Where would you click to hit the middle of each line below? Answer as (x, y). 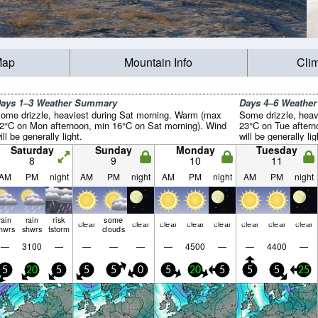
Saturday (32, 150)
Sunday (114, 150)
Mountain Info (159, 62)
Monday (195, 150)
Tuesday (277, 150)
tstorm (59, 229)
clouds (114, 229)
